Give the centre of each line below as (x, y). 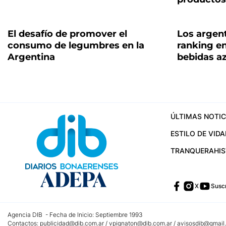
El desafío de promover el (67, 34)
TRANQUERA (192, 151)
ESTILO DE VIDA (197, 133)
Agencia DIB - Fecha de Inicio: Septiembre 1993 (75, 215)
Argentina (31, 57)
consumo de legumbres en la (76, 45)
